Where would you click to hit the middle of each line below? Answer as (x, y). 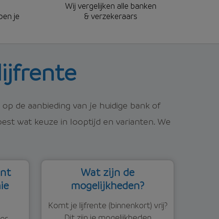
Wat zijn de (108, 172)
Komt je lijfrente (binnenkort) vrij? (108, 205)
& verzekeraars (110, 16)
